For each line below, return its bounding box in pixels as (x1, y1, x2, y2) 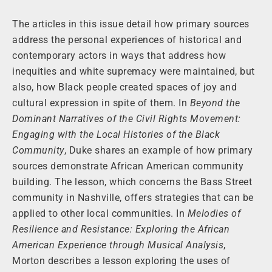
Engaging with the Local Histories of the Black (12, 129, 220, 141)
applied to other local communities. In (12, 208, 188, 220)
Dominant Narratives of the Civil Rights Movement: (12, 113, 241, 125)
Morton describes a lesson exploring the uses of (12, 255, 231, 267)
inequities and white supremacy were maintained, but (12, 66, 255, 78)
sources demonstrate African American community (12, 160, 243, 172)
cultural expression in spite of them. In (12, 97, 190, 109)
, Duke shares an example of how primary (64, 144, 253, 157)
